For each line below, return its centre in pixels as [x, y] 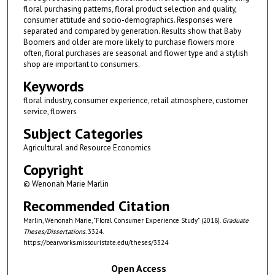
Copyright [53, 169]
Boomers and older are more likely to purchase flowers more [129, 42]
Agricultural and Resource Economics [87, 147]
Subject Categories [83, 133]
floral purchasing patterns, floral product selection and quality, [130, 9]
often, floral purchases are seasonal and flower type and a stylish [135, 53]
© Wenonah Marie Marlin [66, 184]
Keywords [53, 86]
